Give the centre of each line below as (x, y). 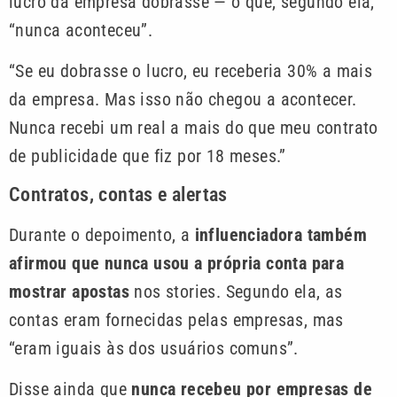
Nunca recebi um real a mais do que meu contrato (194, 128)
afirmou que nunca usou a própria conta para (177, 263)
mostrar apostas (70, 291)
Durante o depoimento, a (102, 234)
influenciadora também (281, 234)
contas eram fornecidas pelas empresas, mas (176, 319)
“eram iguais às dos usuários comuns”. (154, 348)
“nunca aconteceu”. (81, 30)
